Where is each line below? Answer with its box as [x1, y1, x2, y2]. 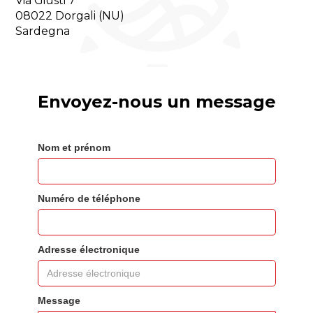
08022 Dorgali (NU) [15, 9, 125, 22]
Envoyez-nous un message [37, 92, 276, 112]
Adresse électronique [37, 244, 140, 255]
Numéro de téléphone [37, 193, 140, 204]
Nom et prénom [37, 142, 110, 153]
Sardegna [15, 24, 71, 38]
